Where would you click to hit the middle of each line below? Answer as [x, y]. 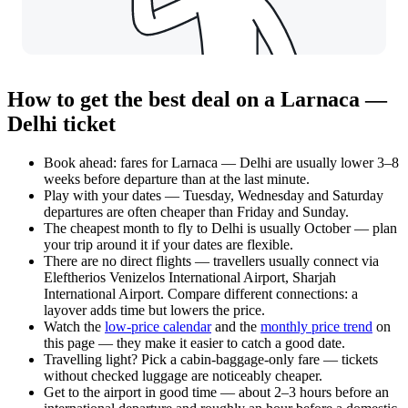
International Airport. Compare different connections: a [201, 294]
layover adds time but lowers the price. [154, 310]
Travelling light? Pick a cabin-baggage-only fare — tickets [211, 359]
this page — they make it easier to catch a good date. [194, 343]
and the [236, 326]
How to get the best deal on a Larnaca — [197, 100]
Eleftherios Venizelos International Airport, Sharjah [190, 277]
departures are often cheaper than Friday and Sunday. [196, 212]
